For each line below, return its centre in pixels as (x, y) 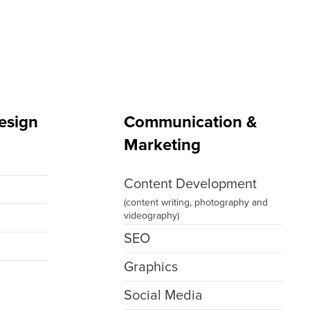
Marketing (162, 145)
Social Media (163, 295)
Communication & (190, 122)
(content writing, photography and (195, 202)
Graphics (151, 267)
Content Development (190, 184)
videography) (151, 215)
